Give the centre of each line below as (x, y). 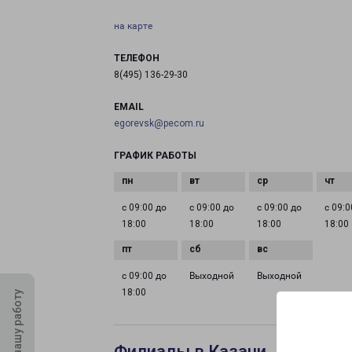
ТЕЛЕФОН (137, 58)
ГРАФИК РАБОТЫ (155, 156)
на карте (133, 26)
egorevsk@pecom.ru (159, 123)
